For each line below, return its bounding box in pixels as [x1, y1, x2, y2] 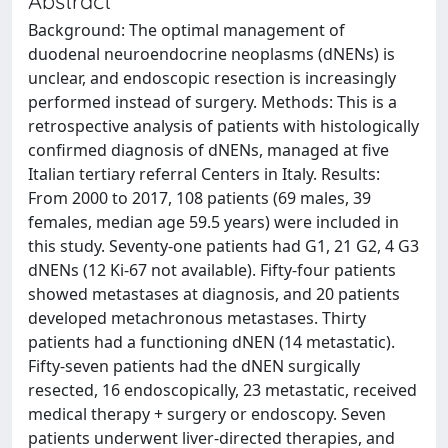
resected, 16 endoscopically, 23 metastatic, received [28, 379, 417, 401]
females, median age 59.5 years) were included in [28, 211, 399, 233]
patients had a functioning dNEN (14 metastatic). [28, 331, 395, 353]
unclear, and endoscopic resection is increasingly [28, 67, 396, 89]
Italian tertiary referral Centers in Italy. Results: [28, 163, 380, 185]
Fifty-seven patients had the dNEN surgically [28, 355, 360, 377]
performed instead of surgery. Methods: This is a [28, 91, 397, 113]
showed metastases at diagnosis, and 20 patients [28, 283, 400, 305]
